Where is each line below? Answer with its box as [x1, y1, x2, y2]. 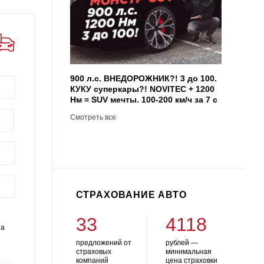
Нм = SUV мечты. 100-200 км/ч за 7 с [70, 95, 217, 104]
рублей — [165, 239, 198, 247]
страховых [75, 247, 111, 256]
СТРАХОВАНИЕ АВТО [75, 190, 187, 200]
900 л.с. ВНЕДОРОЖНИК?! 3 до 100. [70, 74, 217, 83]
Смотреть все [70, 113, 116, 121]
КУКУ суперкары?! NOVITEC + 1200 [70, 84, 214, 94]
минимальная [165, 247, 212, 256]
